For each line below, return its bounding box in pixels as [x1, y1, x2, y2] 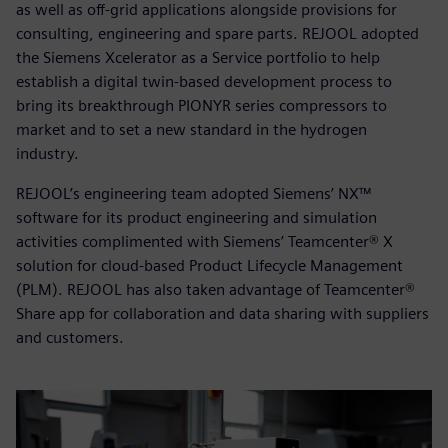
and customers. [16, 327, 124, 347]
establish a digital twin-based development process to [16, 71, 392, 91]
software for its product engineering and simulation [16, 207, 377, 227]
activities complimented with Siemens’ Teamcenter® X [16, 231, 393, 251]
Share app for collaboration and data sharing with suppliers [16, 303, 429, 323]
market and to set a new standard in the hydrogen [16, 119, 367, 139]
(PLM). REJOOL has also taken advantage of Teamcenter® [16, 279, 415, 299]
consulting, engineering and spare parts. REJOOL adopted [16, 23, 419, 43]
